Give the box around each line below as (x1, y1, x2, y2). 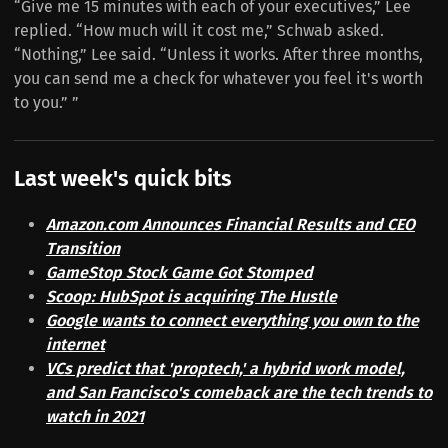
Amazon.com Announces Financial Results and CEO (46, 214, 415, 234)
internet (46, 334, 105, 354)
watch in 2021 (46, 406, 144, 426)
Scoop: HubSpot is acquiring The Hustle (46, 286, 337, 306)
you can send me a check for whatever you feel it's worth (14, 69, 423, 89)
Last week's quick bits (14, 165, 232, 193)
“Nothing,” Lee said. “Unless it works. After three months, (14, 45, 423, 65)
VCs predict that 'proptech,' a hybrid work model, (46, 358, 405, 378)
